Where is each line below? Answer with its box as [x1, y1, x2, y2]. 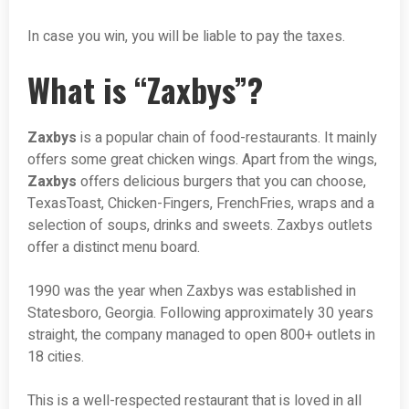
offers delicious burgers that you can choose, [77, 171, 366, 194]
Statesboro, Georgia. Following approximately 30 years [27, 302, 373, 325]
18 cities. [27, 346, 84, 369]
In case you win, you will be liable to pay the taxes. [27, 26, 345, 48]
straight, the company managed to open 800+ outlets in [27, 324, 375, 347]
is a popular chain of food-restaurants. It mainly [77, 127, 377, 150]
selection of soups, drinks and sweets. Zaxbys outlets [27, 215, 372, 237]
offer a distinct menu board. [27, 236, 200, 259]
